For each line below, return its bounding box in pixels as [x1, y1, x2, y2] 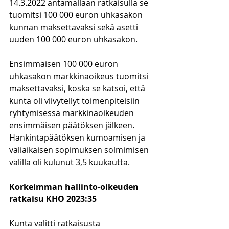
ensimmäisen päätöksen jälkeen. [9, 120, 136, 131]
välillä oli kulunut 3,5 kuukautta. [9, 156, 130, 168]
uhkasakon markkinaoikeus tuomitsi [9, 71, 150, 82]
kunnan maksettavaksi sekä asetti [9, 21, 140, 33]
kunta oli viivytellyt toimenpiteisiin [9, 95, 142, 106]
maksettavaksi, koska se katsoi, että [9, 83, 147, 94]
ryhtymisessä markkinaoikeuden [9, 107, 136, 119]
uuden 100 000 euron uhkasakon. [9, 34, 140, 45]
